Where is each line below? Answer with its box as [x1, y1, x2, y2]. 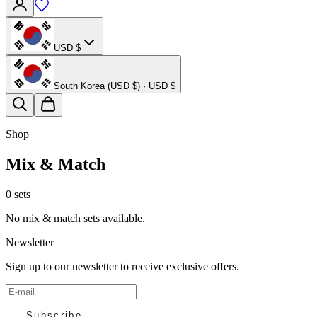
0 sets [6, 188, 30, 201]
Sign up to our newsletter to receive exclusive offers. [6, 260, 239, 273]
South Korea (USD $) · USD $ [54, 81, 175, 92]
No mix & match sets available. [6, 212, 145, 225]
